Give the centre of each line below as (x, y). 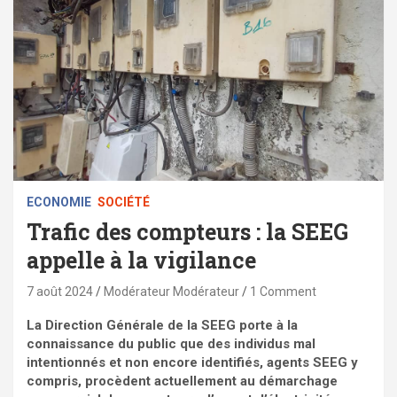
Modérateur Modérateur (171, 292)
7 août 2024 (60, 292)
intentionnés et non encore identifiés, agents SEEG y (192, 363)
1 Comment (283, 292)
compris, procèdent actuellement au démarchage (182, 381)
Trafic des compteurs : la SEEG (187, 232)
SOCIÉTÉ (124, 202)
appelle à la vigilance (141, 261)
